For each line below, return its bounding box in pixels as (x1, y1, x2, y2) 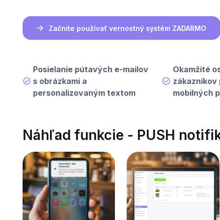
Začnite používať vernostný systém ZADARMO (48, 24, 206, 32)
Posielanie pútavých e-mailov (33, 64, 149, 75)
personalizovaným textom (33, 88, 136, 98)
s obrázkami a (33, 76, 87, 86)
